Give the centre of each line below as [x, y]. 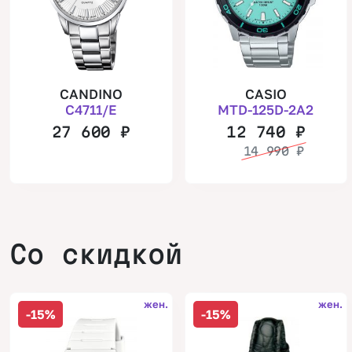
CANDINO [91, 93]
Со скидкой [96, 253]
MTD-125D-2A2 [266, 109]
